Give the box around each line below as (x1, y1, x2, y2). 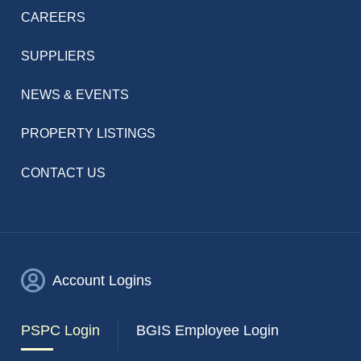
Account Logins (52, 272, 151, 289)
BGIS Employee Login (136, 322, 279, 339)
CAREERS (21, 10, 86, 25)
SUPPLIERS (21, 49, 96, 64)
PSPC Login (21, 322, 101, 339)
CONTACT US (21, 165, 106, 180)
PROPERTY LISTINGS (21, 127, 156, 141)
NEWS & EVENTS (21, 88, 130, 102)
